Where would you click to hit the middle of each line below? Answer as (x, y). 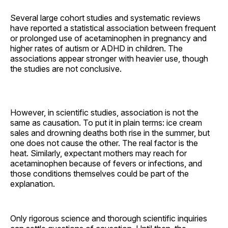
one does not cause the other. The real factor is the (104, 143)
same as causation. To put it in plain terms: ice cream (106, 122)
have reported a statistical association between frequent (113, 28)
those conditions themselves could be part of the (99, 173)
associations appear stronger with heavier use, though (109, 58)
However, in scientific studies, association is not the (104, 112)
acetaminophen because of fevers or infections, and (106, 163)
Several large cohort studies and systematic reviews (105, 18)
